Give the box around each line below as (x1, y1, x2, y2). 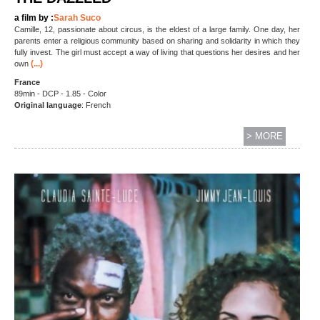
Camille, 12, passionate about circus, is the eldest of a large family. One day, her (14, 24, 300, 34)
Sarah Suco (54, 12, 101, 23)
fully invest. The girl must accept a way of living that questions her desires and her (14, 47, 300, 56)
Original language (14, 100, 81, 109)
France (14, 77, 40, 86)
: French (81, 100, 111, 109)
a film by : (14, 12, 54, 23)
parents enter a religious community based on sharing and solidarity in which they (14, 36, 300, 45)
